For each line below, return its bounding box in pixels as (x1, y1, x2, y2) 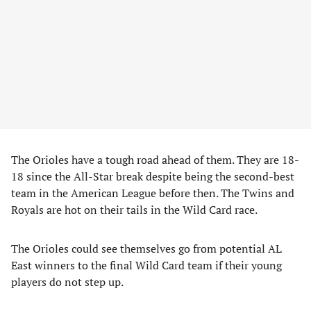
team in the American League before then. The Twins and (11, 185, 294, 201)
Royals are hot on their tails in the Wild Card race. (11, 202, 258, 217)
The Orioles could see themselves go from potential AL (11, 241, 282, 256)
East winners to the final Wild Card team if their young (11, 258, 282, 273)
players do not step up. (11, 274, 124, 289)
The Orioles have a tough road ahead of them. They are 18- (11, 152, 299, 167)
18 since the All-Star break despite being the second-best (11, 169, 294, 184)
